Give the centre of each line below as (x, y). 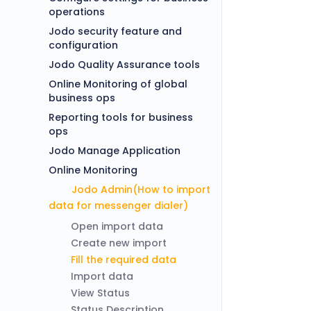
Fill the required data (124, 260)
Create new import (119, 243)
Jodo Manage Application (115, 151)
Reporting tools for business (121, 117)
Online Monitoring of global (118, 84)
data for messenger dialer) (118, 205)
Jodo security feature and (115, 31)
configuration (83, 45)
